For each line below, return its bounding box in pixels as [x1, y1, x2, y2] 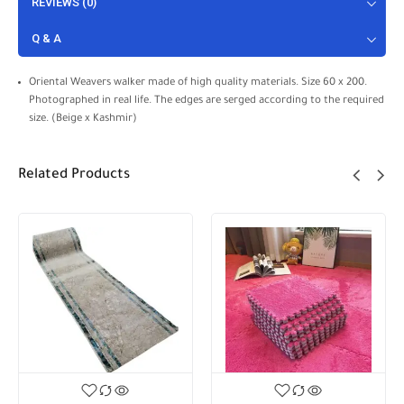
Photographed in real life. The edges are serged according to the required [29, 96, 384, 108]
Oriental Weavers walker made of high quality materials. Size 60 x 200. [29, 78, 367, 90]
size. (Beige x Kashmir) [29, 114, 137, 126]
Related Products [18, 168, 130, 184]
